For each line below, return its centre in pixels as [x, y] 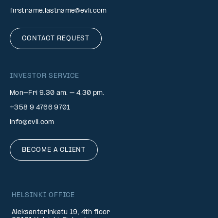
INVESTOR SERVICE [45, 76]
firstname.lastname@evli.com [58, 11]
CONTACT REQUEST [56, 39]
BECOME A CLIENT [54, 150]
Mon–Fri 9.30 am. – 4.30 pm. [57, 93]
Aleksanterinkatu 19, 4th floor [61, 212]
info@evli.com [32, 122]
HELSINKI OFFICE [44, 195]
